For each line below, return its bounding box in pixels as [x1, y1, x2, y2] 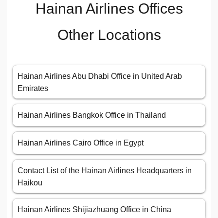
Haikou [18, 179, 42, 187]
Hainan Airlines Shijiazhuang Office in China [18, 205, 171, 214]
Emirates [18, 84, 48, 93]
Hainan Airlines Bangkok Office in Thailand [18, 111, 166, 120]
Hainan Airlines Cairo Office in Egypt [18, 139, 144, 147]
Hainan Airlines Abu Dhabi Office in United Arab [18, 72, 182, 81]
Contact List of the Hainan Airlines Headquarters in [18, 166, 192, 175]
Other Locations [57, 27, 161, 43]
